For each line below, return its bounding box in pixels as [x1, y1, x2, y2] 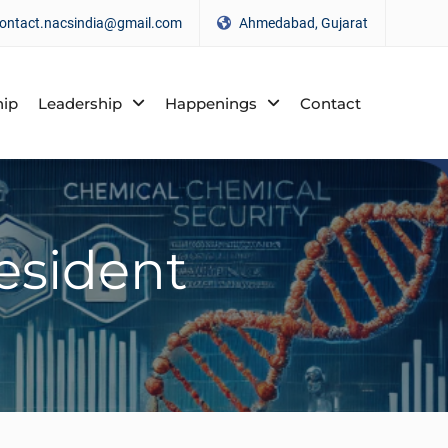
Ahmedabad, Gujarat [236, 15, 368, 31]
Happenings [165, 93, 257, 113]
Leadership [38, 93, 122, 113]
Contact [300, 93, 361, 113]
